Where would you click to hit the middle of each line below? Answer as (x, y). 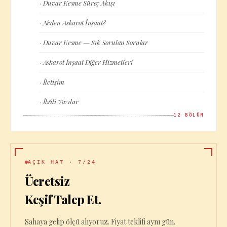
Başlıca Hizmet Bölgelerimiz (82, 121)
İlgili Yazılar (61, 102)
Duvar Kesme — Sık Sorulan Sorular (96, 42)
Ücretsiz (47, 181)
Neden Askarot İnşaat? (74, 23)
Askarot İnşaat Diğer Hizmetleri (88, 62)
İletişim (53, 82)
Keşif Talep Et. (63, 199)
